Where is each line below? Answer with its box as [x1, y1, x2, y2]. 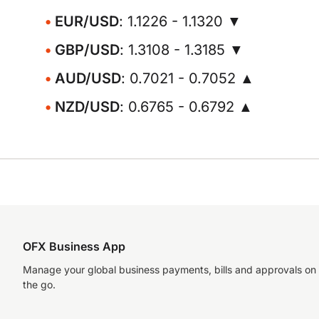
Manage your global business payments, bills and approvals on [23, 263, 316, 276]
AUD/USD [55, 70, 121, 87]
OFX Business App [23, 239, 125, 253]
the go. [23, 278, 56, 291]
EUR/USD [55, 13, 119, 30]
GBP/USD [55, 41, 120, 58]
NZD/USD [55, 98, 120, 115]
